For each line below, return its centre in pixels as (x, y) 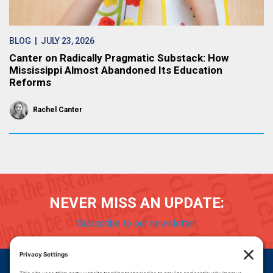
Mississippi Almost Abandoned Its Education (116, 70)
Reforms (30, 82)
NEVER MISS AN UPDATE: (136, 203)
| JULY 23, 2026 (63, 41)
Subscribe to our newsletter (136, 223)
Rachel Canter (58, 110)
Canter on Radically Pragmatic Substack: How (119, 58)
